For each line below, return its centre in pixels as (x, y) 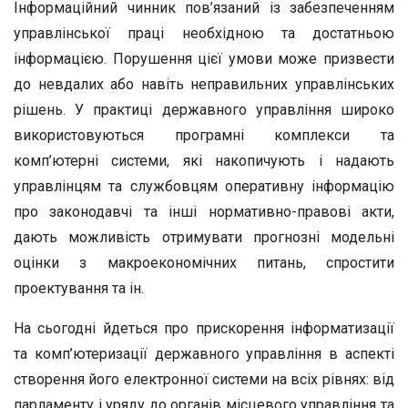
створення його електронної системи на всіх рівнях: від (204, 379)
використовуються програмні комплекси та (204, 135)
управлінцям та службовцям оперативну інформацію (204, 186)
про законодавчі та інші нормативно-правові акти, (204, 212)
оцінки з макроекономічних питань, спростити (204, 263)
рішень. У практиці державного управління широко (204, 110)
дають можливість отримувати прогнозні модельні (204, 237)
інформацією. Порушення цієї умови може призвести (204, 59)
